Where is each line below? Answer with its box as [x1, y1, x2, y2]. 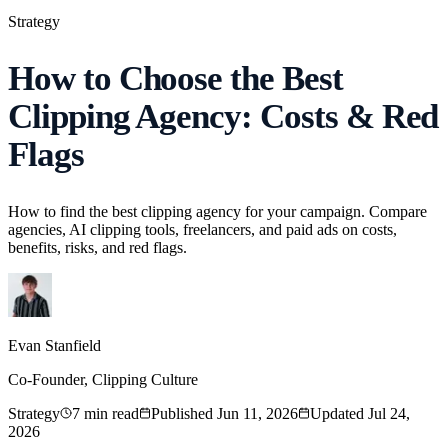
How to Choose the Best [8, 59, 343, 99]
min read [80, 405, 139, 423]
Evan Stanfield [8, 337, 101, 355]
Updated [310, 405, 368, 423]
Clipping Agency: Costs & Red [8, 97, 439, 137]
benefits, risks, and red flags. [8, 239, 187, 257]
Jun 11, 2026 [217, 405, 298, 423]
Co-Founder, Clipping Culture [8, 371, 198, 389]
